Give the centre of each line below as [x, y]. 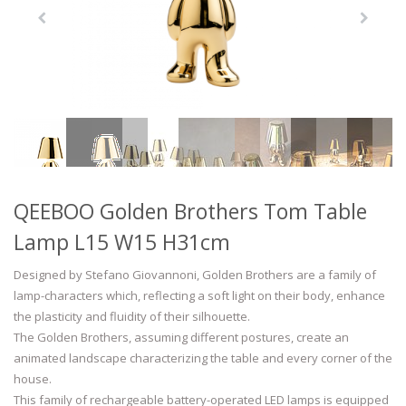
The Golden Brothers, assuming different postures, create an [181, 337]
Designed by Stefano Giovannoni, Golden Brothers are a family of [195, 274]
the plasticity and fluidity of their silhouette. [132, 316]
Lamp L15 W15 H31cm [122, 242]
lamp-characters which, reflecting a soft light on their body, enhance [199, 295]
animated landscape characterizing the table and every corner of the [203, 358]
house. [33, 378]
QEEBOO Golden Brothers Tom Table [190, 211]
